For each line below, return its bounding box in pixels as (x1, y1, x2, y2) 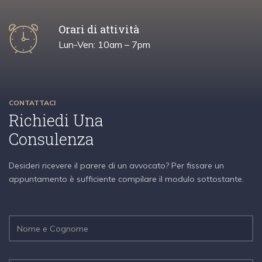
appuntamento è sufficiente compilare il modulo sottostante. (9, 174, 244, 185)
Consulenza (9, 128, 94, 149)
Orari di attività (58, 22, 139, 36)
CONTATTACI (9, 98, 56, 107)
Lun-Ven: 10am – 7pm (58, 39, 150, 51)
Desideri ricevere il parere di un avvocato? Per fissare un (9, 160, 224, 171)
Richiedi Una (9, 109, 103, 130)
